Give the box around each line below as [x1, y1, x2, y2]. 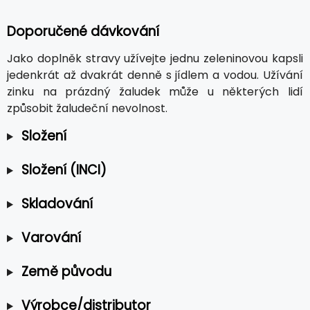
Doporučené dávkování [7, 22, 159, 41]
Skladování [21, 194, 93, 213]
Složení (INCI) [21, 161, 107, 179]
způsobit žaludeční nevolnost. [7, 100, 167, 116]
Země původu [21, 262, 111, 281]
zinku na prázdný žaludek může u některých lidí [7, 84, 303, 100]
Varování [21, 228, 81, 247]
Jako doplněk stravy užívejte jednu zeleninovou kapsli [7, 51, 303, 66]
